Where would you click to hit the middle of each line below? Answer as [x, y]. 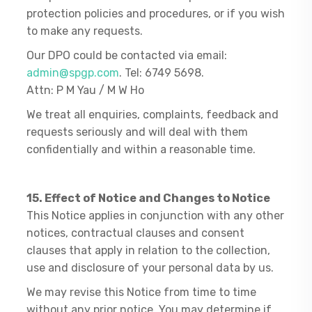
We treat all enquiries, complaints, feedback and [153, 115]
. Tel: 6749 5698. [162, 73]
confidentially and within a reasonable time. [141, 149]
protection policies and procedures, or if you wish [156, 14]
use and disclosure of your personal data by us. [150, 268]
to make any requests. [85, 31]
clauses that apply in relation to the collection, [149, 250]
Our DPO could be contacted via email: [127, 55]
